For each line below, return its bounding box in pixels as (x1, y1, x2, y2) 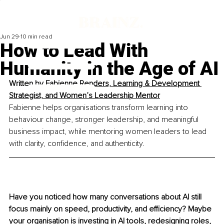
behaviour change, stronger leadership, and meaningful (9, 114, 200, 125)
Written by (9, 78, 43, 89)
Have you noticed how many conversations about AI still (9, 192, 203, 202)
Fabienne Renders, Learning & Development (43, 78, 201, 89)
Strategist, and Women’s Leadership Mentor (9, 90, 160, 101)
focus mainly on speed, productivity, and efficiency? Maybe (9, 204, 213, 214)
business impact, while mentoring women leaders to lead (9, 126, 208, 137)
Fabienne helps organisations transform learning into (9, 102, 190, 113)
